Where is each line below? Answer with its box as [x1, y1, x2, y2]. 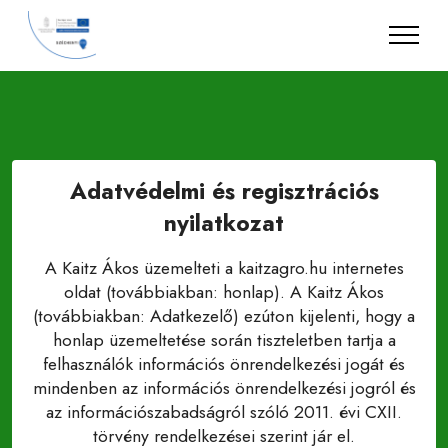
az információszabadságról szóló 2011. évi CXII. [46, 399, 402, 425]
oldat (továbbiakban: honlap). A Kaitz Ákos [64, 279, 384, 305]
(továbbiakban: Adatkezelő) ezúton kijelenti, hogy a [33, 303, 415, 329]
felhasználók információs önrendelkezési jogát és [43, 351, 405, 377]
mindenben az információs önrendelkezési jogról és [32, 375, 416, 401]
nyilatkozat [164, 207, 284, 240]
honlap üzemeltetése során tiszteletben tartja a [52, 327, 396, 353]
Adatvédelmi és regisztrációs [69, 175, 379, 208]
